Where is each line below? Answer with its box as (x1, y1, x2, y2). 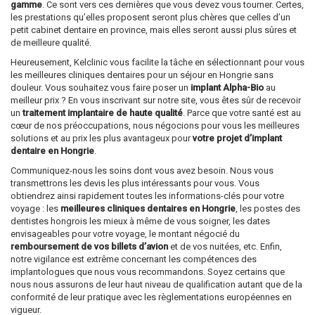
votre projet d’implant (193, 133, 282, 144)
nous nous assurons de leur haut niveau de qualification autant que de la (11, 279, 302, 290)
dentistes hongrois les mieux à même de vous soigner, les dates (11, 216, 270, 227)
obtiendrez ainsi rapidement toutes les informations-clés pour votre (11, 191, 284, 202)
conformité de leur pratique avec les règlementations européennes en (11, 292, 292, 303)
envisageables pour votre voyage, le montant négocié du (11, 229, 240, 240)
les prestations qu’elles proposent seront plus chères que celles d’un (11, 12, 290, 23)
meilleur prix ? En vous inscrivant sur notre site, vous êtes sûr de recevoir (11, 95, 301, 106)
